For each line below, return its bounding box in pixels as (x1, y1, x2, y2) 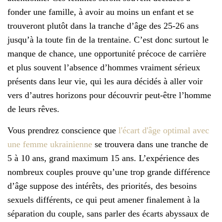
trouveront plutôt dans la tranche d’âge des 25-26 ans (7, 20, 199, 31)
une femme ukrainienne (7, 139, 92, 149)
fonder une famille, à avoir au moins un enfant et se (7, 6, 194, 17)
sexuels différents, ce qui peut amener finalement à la (7, 194, 200, 205)
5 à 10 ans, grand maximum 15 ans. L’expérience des (7, 153, 199, 163)
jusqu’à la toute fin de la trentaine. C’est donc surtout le (7, 34, 209, 45)
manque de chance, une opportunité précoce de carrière (7, 48, 206, 58)
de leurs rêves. (7, 104, 59, 114)
